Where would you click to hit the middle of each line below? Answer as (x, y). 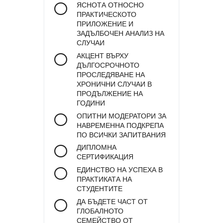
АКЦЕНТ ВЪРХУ (103, 56)
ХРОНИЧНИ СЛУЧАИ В (114, 84)
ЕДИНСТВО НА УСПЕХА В (120, 170)
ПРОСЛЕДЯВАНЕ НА (111, 75)
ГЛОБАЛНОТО (100, 211)
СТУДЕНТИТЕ (100, 189)
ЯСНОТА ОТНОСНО (110, 5)
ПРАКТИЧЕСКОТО (107, 15)
